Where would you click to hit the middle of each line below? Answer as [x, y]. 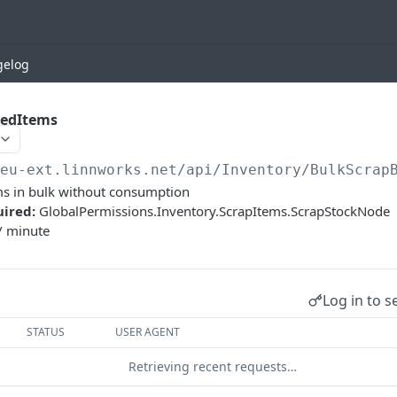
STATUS [46, 332]
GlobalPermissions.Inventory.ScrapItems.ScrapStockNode [214, 211]
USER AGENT [148, 332]
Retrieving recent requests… [213, 366]
